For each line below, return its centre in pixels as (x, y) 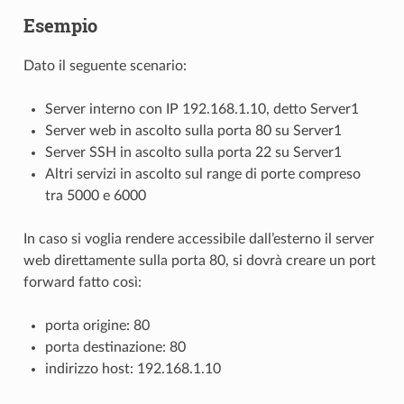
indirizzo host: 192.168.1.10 (133, 368)
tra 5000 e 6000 (95, 195)
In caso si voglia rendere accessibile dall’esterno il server (198, 239)
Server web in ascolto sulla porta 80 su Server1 (193, 130)
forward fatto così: (82, 282)
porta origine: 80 (97, 325)
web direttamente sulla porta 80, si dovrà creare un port (199, 260)
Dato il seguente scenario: (105, 65)
